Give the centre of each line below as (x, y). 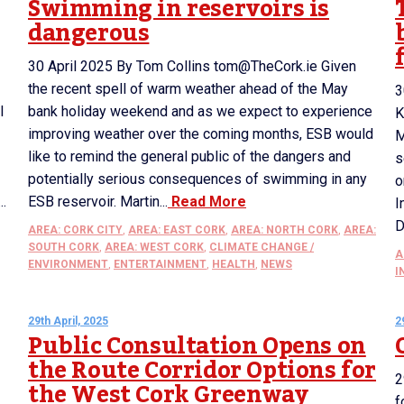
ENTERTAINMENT (160, 264)
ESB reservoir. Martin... (98, 202)
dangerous (89, 33)
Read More (207, 202)
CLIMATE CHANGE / (262, 247)
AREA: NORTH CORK (285, 230)
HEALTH (234, 264)
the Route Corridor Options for (202, 371)
